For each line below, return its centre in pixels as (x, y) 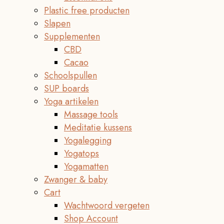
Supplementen (72, 36)
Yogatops (81, 153)
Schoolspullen (70, 75)
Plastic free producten (87, 10)
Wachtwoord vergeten (107, 205)
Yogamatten (86, 166)
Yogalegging (88, 140)
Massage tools (91, 114)
